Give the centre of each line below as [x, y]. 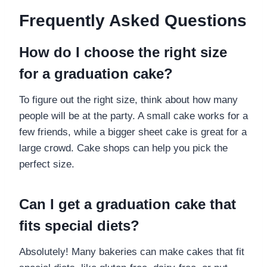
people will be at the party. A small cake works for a [133, 116]
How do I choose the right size [123, 52]
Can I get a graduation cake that [128, 204]
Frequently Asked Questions [133, 20]
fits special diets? [79, 225]
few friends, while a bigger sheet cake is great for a [133, 132]
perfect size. [47, 164]
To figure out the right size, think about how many [128, 100]
